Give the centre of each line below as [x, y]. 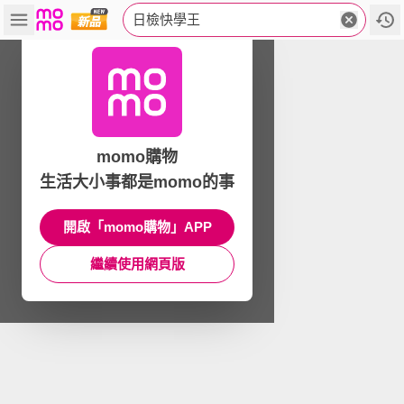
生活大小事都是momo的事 [137, 182]
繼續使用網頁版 [137, 264]
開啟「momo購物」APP [137, 227]
